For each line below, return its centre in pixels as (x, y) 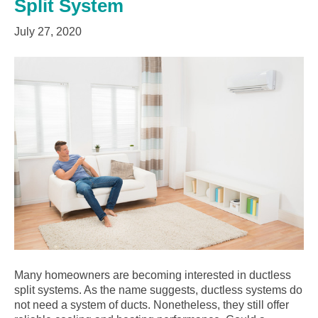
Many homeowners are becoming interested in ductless (153, 275)
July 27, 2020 (48, 32)
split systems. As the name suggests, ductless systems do (158, 290)
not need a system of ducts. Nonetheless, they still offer (152, 305)
